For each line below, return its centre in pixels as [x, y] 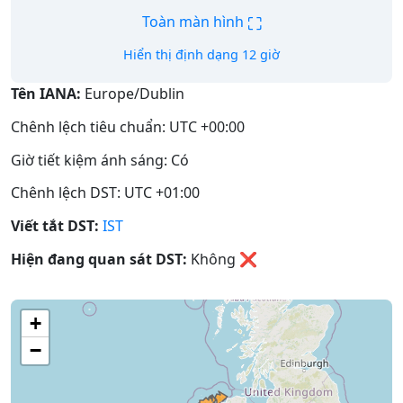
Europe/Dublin [133, 94]
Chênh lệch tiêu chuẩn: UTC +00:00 [128, 126]
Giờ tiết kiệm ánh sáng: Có [100, 160]
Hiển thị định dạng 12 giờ [201, 54]
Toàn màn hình [194, 22]
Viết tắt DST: [55, 226]
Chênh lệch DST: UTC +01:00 [105, 193]
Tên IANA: [46, 94]
